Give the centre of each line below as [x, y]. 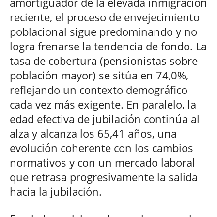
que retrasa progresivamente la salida [104, 177]
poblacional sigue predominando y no [103, 31]
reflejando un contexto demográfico [99, 89]
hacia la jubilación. [56, 191]
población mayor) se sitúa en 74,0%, [99, 75]
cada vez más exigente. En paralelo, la [103, 104]
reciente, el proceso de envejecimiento [105, 17]
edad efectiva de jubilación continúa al [105, 118]
